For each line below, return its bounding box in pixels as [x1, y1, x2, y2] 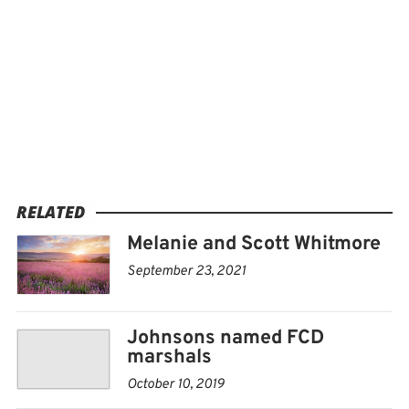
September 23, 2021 [127, 262, 246, 280]
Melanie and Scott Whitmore [127, 231, 381, 257]
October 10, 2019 [127, 376, 224, 394]
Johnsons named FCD [127, 326, 324, 351]
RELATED [16, 200, 85, 223]
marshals [127, 345, 212, 371]
